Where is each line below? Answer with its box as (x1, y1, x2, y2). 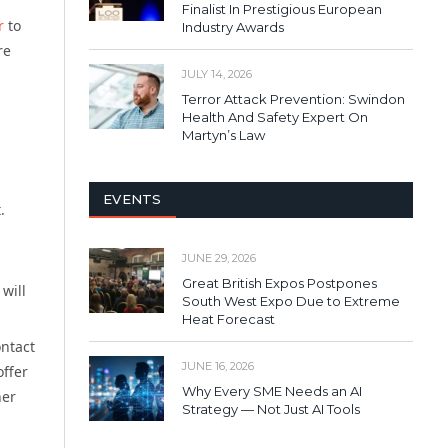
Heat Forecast (182, 310, 275, 327)
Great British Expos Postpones (182, 274, 377, 291)
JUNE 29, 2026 (182, 250, 256, 265)
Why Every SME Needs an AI (182, 382, 362, 399)
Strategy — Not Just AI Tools (182, 400, 360, 417)
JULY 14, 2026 (182, 66, 252, 81)
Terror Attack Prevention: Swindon (182, 90, 405, 107)
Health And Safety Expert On (182, 108, 368, 125)
